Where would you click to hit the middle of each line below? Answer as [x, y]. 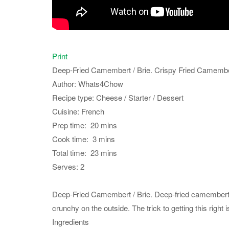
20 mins [104, 125]
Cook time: [72, 139]
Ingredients [71, 222]
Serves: [66, 166]
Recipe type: [74, 97]
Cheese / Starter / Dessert [140, 97]
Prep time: [71, 125]
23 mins [104, 153]
